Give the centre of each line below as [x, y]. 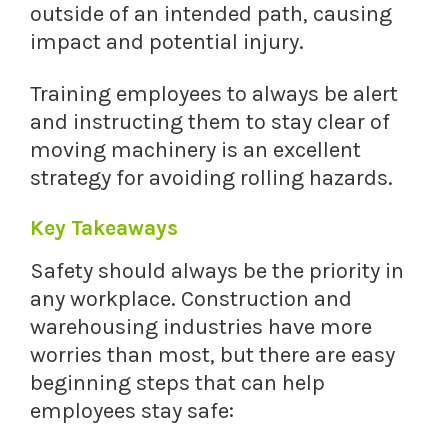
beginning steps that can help [177, 383]
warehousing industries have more [201, 327]
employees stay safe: [132, 411]
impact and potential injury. [167, 42]
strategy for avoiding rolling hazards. [211, 178]
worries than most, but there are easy [212, 355]
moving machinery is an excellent [195, 150]
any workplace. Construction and [191, 299]
